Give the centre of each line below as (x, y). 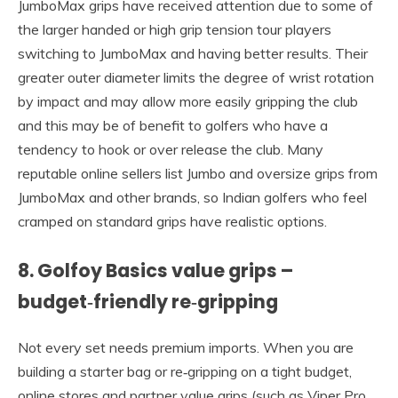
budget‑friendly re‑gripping (148, 302)
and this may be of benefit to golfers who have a (173, 126)
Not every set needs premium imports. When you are (186, 347)
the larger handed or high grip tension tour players (175, 30)
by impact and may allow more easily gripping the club (188, 102)
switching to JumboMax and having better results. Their (193, 54)
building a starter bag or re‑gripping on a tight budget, (185, 371)
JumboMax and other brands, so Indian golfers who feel (192, 198)
